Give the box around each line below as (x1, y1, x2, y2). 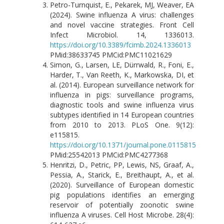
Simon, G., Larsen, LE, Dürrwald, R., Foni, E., (50, 59, 194, 69)
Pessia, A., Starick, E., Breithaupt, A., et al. (50, 169, 194, 179)
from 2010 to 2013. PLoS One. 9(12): (50, 119, 194, 129)
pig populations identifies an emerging (50, 189, 194, 199)
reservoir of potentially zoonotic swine (50, 199, 194, 209)
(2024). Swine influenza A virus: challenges (50, 9, 194, 19)
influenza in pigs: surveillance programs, (50, 89, 194, 99)
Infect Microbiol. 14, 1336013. (50, 29, 194, 39)
